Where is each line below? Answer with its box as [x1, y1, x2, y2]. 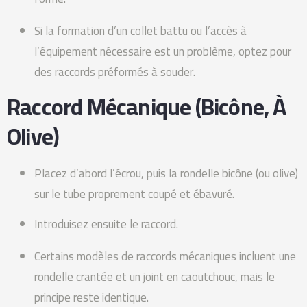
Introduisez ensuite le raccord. [34, 212, 178, 235]
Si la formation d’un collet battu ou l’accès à [34, 20, 247, 42]
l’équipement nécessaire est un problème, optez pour [34, 40, 291, 63]
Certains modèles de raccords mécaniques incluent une [34, 245, 296, 267]
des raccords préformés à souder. [34, 61, 195, 84]
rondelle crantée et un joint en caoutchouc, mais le [34, 265, 275, 288]
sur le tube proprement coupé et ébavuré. [34, 182, 234, 205]
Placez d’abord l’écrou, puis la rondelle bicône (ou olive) [34, 162, 298, 184]
